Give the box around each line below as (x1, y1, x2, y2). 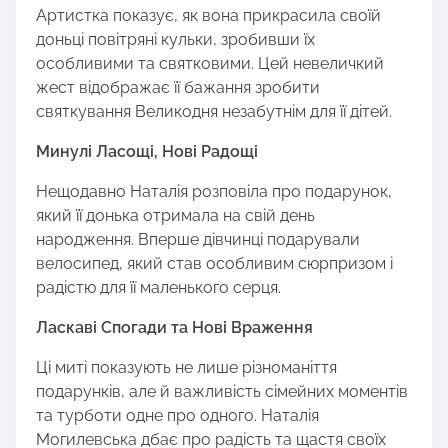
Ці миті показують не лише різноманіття (36, 358, 337, 378)
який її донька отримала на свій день (36, 206, 315, 226)
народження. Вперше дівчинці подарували (36, 230, 360, 250)
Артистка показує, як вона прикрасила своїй (36, 6, 381, 26)
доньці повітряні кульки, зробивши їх (36, 30, 315, 50)
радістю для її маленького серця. (36, 278, 281, 298)
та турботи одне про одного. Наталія (36, 406, 319, 426)
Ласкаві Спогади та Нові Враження (36, 318, 313, 338)
